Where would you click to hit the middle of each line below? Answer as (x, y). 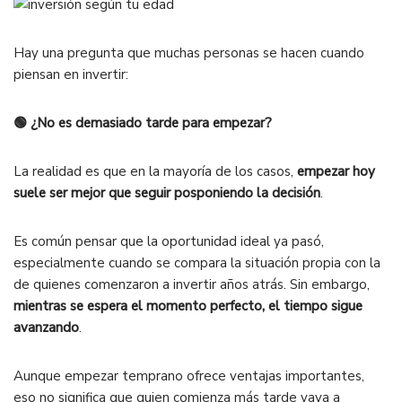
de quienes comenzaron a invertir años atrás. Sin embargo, (192, 285)
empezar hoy (336, 172)
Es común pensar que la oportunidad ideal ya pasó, (169, 242)
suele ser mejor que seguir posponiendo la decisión (167, 193)
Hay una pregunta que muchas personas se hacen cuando (189, 53)
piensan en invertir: (71, 75)
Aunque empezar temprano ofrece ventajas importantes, (189, 376)
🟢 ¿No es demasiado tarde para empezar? (143, 123)
